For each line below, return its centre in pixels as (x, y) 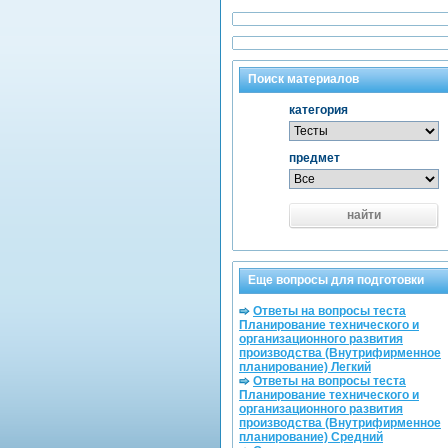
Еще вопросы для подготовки (336, 280)
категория (318, 110)
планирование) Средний (311, 437)
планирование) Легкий (305, 367)
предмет (314, 158)
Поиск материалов (303, 79)
